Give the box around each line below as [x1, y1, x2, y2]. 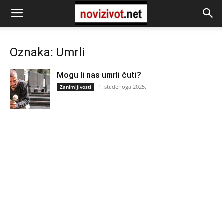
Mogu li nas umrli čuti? [57, 70, 141, 80]
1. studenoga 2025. [98, 83, 146, 90]
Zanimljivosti [60, 83, 91, 90]
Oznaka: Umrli [10, 45, 85, 59]
